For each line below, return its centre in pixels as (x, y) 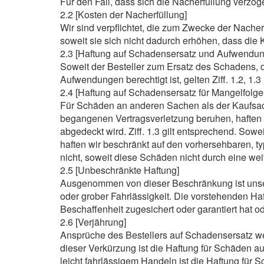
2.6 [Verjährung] (93, 222)
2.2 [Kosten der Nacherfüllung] (123, 14)
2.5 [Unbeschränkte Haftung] (120, 170)
